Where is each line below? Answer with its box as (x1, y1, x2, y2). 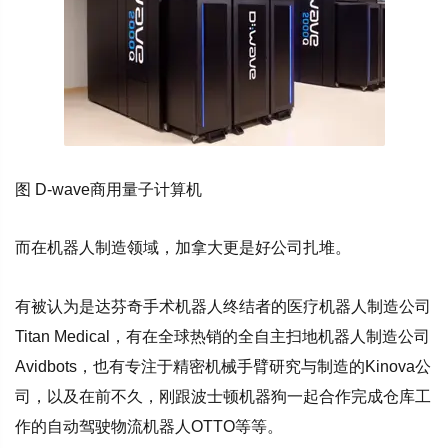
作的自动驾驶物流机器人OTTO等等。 (15, 418, 283, 436)
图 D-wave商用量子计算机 (15, 180, 202, 198)
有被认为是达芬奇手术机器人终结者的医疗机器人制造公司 (15, 298, 431, 316)
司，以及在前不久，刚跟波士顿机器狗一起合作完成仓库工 (15, 388, 431, 406)
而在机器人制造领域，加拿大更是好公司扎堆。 (15, 239, 351, 257)
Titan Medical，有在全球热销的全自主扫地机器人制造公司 (15, 328, 430, 346)
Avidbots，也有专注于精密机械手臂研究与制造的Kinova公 (15, 358, 431, 376)
